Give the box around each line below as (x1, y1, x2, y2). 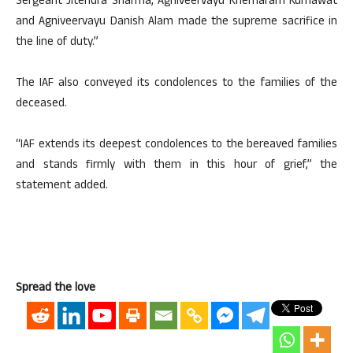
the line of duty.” (16, 33, 98, 54)
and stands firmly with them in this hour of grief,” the (16, 156, 337, 176)
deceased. (16, 95, 67, 115)
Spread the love (16, 279, 95, 299)
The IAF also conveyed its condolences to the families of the (16, 74, 337, 95)
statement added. (16, 176, 108, 197)
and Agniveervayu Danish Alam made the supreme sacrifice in (16, 13, 337, 33)
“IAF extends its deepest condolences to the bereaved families (16, 136, 337, 156)
